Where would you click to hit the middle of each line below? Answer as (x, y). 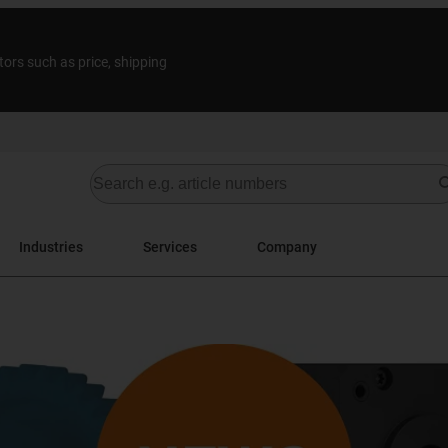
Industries (51, 246)
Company (287, 246)
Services (170, 246)
